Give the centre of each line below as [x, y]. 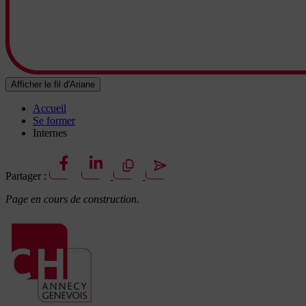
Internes [50, 133]
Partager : [26, 176]
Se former [54, 120]
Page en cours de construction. [72, 199]
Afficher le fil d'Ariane [53, 84]
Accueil [50, 108]
